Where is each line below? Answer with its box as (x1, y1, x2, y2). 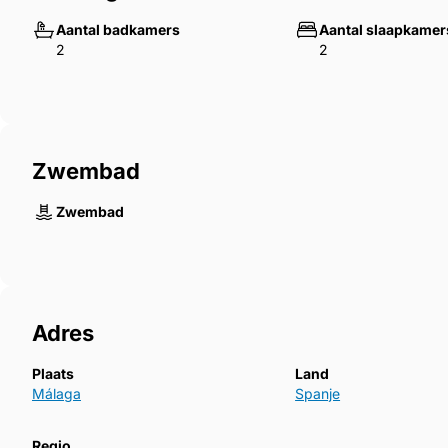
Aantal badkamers (56, 20, 180, 38)
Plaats (32, 364, 74, 382)
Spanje (295, 384, 341, 402)
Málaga (32, 384, 81, 402)
